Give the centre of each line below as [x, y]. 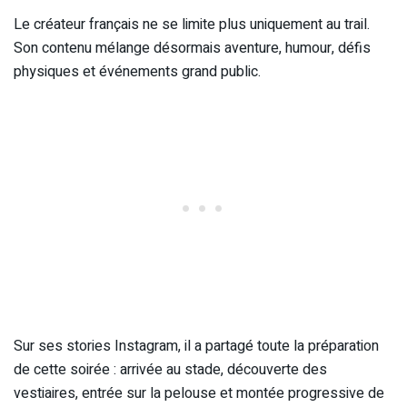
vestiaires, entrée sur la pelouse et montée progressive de [199, 393]
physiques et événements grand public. [137, 71]
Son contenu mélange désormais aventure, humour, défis [192, 48]
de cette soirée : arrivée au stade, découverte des [170, 369]
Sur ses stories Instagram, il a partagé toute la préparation [196, 346]
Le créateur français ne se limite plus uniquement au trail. [192, 24]
